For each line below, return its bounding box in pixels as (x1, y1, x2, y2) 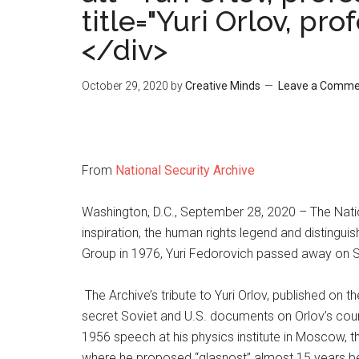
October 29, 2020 (82, 79, 168, 92)
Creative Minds (185, 79, 260, 92)
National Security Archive (115, 163, 255, 178)
